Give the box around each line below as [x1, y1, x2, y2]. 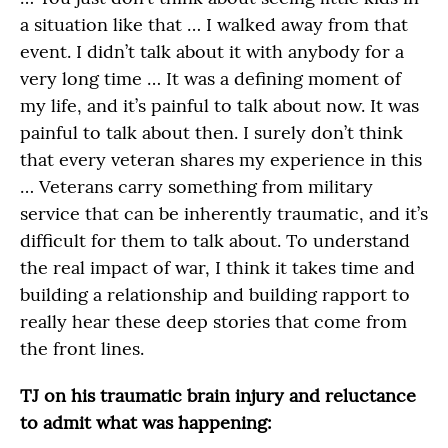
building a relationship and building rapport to [20, 283, 410, 306]
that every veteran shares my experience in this [20, 148, 422, 171]
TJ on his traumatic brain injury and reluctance [20, 384, 416, 407]
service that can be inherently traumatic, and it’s [20, 202, 428, 225]
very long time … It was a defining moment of [20, 67, 401, 90]
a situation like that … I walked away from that [20, 13, 408, 36]
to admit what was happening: [20, 411, 272, 434]
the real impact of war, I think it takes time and [20, 256, 415, 279]
